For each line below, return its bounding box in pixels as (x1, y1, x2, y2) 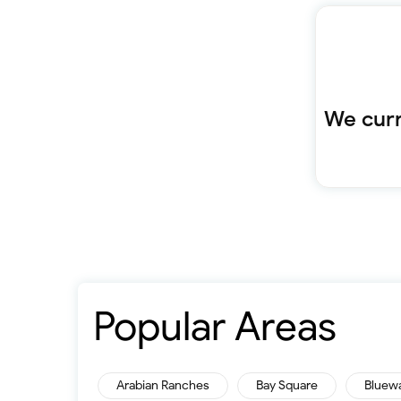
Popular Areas (93, 303, 337, 352)
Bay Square (256, 378, 318, 393)
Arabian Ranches (116, 378, 209, 393)
